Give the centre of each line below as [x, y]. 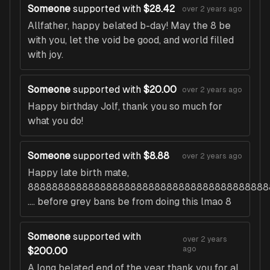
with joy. [46, 55]
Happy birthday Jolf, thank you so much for [125, 107]
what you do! [55, 121]
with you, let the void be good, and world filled [131, 40]
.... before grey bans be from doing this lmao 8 [130, 202]
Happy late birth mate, [78, 173]
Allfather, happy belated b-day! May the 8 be [129, 26]
